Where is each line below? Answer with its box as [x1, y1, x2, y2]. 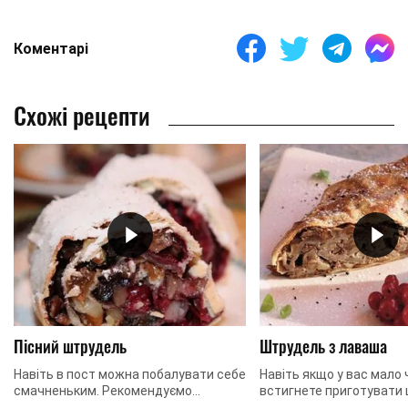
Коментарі [14, 39, 88, 57]
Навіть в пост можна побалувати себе [14, 367, 246, 382]
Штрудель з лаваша [260, 334, 387, 359]
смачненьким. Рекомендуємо [14, 383, 192, 399]
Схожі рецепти [14, 97, 150, 134]
